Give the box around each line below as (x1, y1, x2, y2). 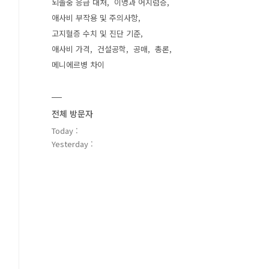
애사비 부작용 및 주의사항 (52, 12, 138, 23)
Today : (52, 125, 78, 136)
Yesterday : (52, 138, 93, 150)
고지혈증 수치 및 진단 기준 (52, 28, 141, 39)
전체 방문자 (52, 107, 93, 119)
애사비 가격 (52, 43, 90, 55)
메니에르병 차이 (52, 59, 104, 70)
